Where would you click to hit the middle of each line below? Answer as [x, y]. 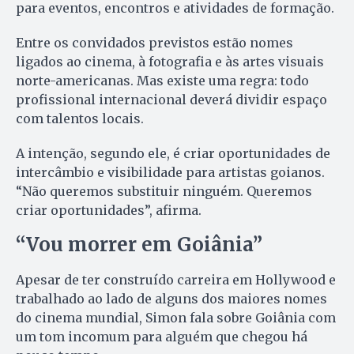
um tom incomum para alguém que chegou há [162, 336]
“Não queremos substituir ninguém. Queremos [164, 191]
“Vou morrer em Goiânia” [139, 244]
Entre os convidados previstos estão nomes [154, 42]
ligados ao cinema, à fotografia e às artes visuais [170, 61]
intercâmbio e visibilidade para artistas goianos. [170, 172]
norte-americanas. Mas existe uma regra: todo [162, 80]
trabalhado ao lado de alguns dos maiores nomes [171, 298]
